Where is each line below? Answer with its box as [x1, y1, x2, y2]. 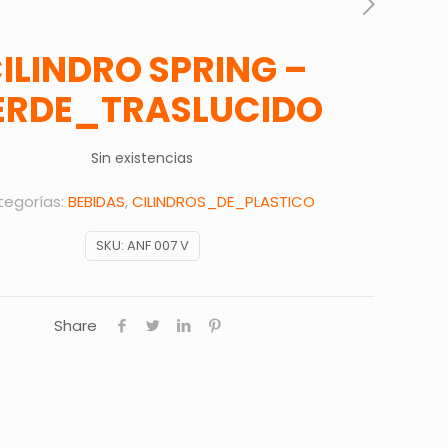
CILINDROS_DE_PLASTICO [131, 191, 315, 212]
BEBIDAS [67, 191, 125, 212]
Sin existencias [91, 149, 193, 168]
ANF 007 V [126, 236, 189, 255]
